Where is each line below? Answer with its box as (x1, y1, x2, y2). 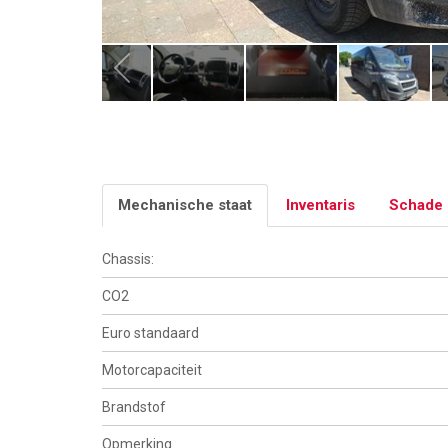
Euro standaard (102, 325, 199, 341)
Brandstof (102, 399, 166, 415)
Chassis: (102, 251, 154, 267)
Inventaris (286, 196, 355, 214)
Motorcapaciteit (102, 362, 202, 378)
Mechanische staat (118, 196, 252, 214)
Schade (389, 196, 443, 214)
